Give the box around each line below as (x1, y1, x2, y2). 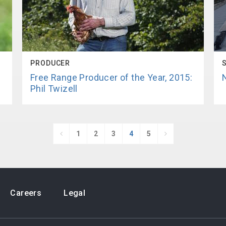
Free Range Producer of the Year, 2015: (30, 72, 193, 83)
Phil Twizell (30, 83, 78, 94)
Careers (10, 188, 42, 198)
